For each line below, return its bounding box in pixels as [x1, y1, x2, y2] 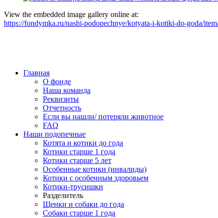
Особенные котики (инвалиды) [43, 165, 146, 174]
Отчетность [43, 104, 81, 112]
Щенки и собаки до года [43, 200, 124, 209]
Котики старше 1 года [43, 147, 115, 156]
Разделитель [43, 191, 83, 200]
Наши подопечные [23, 130, 86, 139]
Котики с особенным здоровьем [43, 174, 148, 182]
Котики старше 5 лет [43, 156, 111, 165]
